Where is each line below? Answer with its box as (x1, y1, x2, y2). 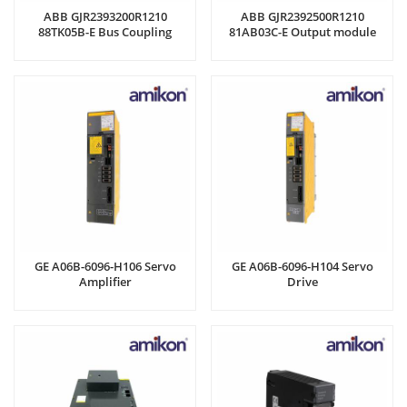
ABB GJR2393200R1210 (43, 7, 167, 25)
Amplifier (78, 273, 132, 290)
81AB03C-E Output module (228, 23, 376, 40)
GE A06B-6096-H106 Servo (34, 257, 176, 274)
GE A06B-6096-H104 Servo (231, 257, 373, 274)
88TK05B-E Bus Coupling (38, 23, 172, 40)
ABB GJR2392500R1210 (240, 7, 364, 25)
